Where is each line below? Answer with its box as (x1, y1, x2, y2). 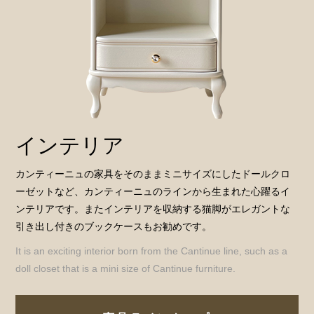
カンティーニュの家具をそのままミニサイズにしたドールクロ (15, 168, 291, 180)
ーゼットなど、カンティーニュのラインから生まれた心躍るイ (15, 186, 291, 198)
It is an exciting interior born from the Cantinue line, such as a (15, 245, 288, 257)
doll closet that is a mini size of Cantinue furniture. (15, 263, 236, 275)
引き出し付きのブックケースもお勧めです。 (15, 221, 212, 233)
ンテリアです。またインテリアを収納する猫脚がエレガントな (15, 203, 291, 215)
